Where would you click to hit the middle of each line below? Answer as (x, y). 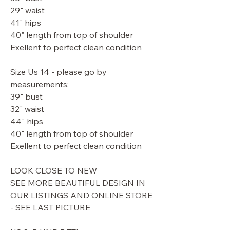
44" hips (27, 121)
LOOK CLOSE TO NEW (54, 170)
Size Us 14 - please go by (59, 72)
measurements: (40, 84)
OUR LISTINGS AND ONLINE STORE (81, 195)
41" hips (26, 23)
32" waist (27, 109)
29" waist (27, 10)
